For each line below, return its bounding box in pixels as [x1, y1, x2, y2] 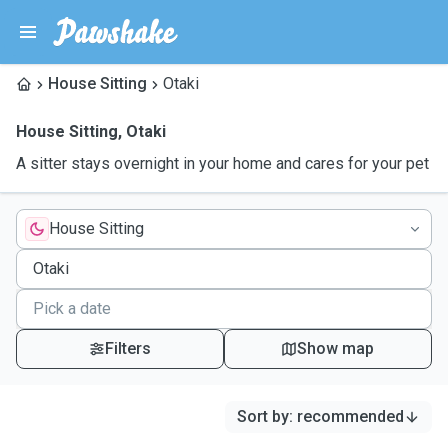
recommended [297, 407, 404, 426]
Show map [297, 339, 375, 358]
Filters [104, 339, 151, 358]
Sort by [237, 407, 289, 426]
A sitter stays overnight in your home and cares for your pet [16, 154, 429, 173]
